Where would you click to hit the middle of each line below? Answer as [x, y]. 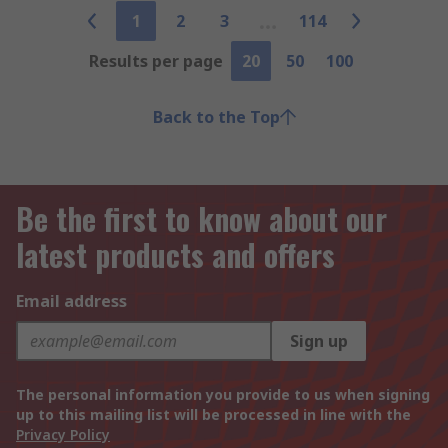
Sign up [319, 341]
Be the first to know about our [201, 218]
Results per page [156, 61]
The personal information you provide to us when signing [223, 394]
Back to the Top [216, 117]
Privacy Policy [63, 434]
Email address [71, 301]
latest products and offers [175, 254]
